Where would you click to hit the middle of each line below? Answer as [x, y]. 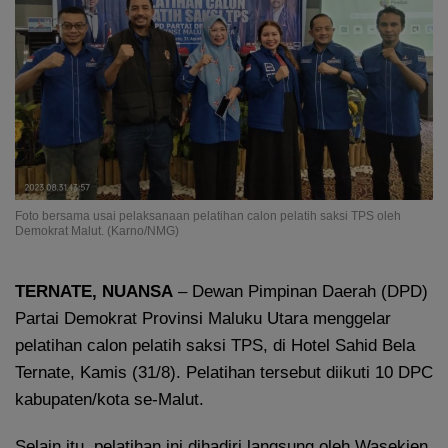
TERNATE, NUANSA [94, 292]
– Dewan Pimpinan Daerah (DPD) [300, 292]
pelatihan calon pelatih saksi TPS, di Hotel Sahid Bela [215, 346]
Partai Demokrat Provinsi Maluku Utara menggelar [203, 319]
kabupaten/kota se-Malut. [109, 400]
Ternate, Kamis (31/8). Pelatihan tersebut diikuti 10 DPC [224, 373]
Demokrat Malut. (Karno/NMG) [97, 231]
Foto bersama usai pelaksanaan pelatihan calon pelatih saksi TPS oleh [208, 216]
